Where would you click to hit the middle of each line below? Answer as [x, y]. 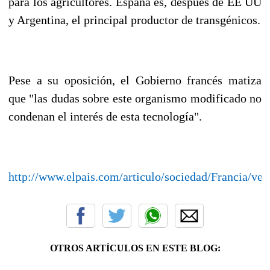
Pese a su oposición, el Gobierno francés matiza [135, 80]
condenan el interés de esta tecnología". [105, 116]
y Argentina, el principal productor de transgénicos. [134, 20]
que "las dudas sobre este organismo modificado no [135, 98]
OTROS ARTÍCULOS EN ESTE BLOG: [135, 248]
